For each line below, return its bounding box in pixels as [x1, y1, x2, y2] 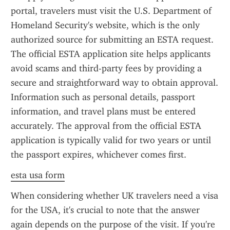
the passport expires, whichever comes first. [11, 149, 186, 160]
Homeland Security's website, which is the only [11, 20, 200, 31]
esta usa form [11, 169, 65, 181]
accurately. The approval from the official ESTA [11, 120, 201, 131]
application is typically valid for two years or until [11, 135, 211, 146]
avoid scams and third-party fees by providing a [11, 63, 202, 74]
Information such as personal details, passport [11, 91, 195, 103]
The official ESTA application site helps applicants [11, 48, 210, 60]
